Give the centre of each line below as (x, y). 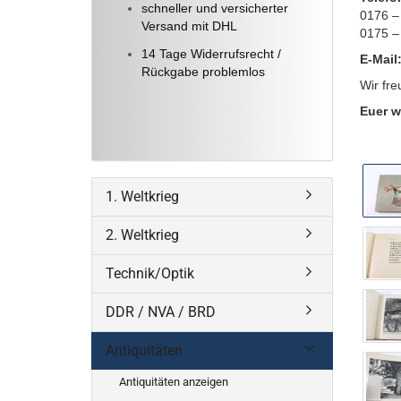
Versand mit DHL (189, 26)
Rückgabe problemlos (203, 72)
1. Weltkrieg (142, 196)
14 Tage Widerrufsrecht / (211, 54)
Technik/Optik (150, 273)
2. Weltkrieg (142, 235)
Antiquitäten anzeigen (174, 382)
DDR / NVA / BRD (161, 312)
